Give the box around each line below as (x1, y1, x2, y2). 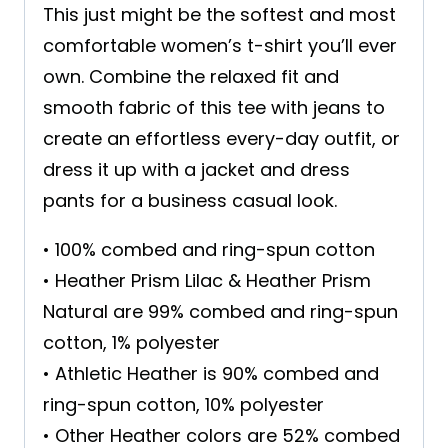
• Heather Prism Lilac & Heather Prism (43, 268, 371, 294)
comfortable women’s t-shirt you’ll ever (43, 33, 397, 59)
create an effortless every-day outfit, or (43, 126, 400, 152)
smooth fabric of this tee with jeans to (43, 95, 385, 121)
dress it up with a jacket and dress (43, 157, 350, 183)
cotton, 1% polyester (43, 330, 220, 356)
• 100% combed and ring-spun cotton (43, 237, 375, 263)
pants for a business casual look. (43, 188, 337, 214)
